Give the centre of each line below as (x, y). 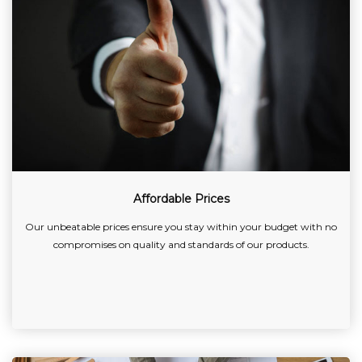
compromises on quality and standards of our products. (181, 245)
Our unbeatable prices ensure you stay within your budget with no (181, 227)
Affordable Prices (181, 199)
